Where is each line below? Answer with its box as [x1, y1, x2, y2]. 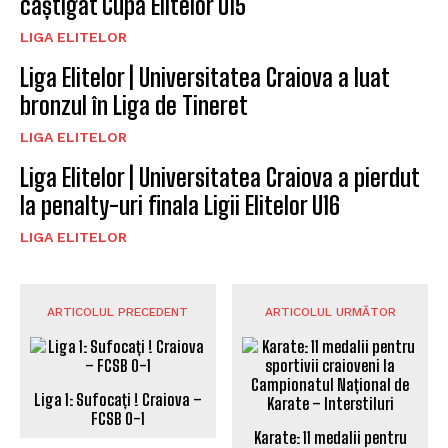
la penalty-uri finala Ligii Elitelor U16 [20, 190, 340, 220]
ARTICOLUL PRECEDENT [47, 304, 189, 319]
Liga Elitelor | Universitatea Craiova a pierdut [20, 162, 419, 192]
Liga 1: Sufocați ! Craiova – [33, 389, 202, 409]
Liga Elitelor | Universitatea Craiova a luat [20, 62, 389, 92]
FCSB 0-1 [90, 408, 145, 428]
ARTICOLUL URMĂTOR [264, 304, 396, 319]
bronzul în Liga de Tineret [20, 90, 248, 120]
